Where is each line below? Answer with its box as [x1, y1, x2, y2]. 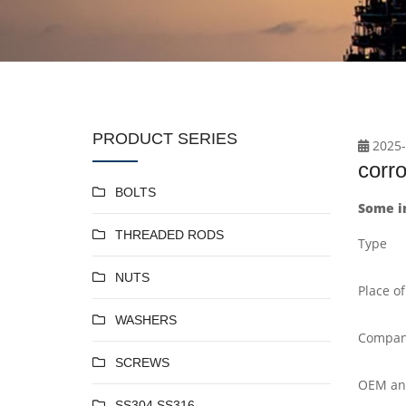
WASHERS [115, 312, 177, 327]
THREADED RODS [115, 227, 224, 242]
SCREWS [115, 354, 169, 370]
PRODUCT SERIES [92, 129, 237, 148]
